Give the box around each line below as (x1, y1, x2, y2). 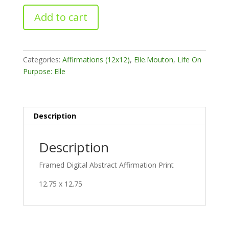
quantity (22, 28, 49, 38)
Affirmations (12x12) (62, 54, 130, 64)
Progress (22, 5, 52, 15)
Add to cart (34, 10, 87, 24)
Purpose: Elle (22, 66, 65, 76)
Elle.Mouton (133, 54, 173, 64)
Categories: (22, 54, 62, 64)
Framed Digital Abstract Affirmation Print (38, 159, 174, 170)
